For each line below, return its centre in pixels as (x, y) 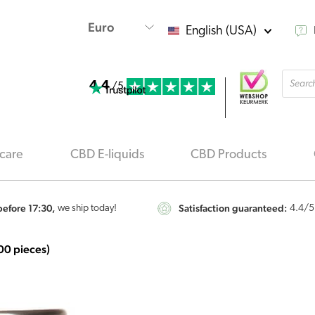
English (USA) (221, 31)
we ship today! (87, 209)
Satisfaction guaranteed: (233, 208)
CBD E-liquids (107, 155)
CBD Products (229, 155)
